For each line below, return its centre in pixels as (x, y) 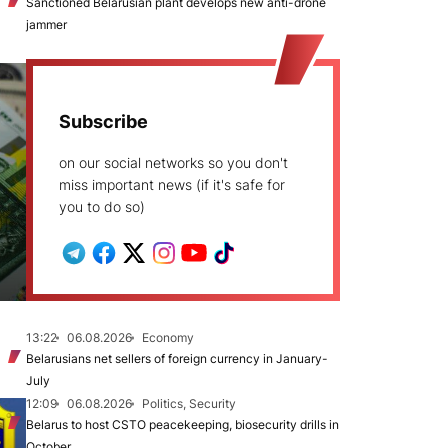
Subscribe (103, 121)
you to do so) (102, 206)
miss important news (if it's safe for (172, 184)
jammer (46, 24)
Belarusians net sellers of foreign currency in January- (177, 358)
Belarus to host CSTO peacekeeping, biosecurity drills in (182, 424)
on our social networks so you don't (173, 162)
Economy (168, 337)
